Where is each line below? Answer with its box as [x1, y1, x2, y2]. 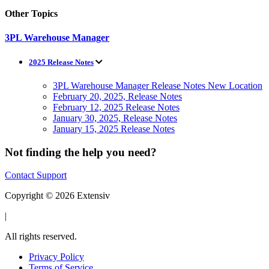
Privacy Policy [29, 252, 84, 262]
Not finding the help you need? [5, 145, 157, 159]
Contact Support [5, 170, 67, 181]
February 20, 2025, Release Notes [53, 91, 182, 101]
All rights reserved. [5, 231, 77, 242]
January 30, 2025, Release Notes [53, 113, 177, 123]
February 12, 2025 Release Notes [53, 102, 180, 112]
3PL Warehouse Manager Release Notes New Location [53, 80, 262, 91]
